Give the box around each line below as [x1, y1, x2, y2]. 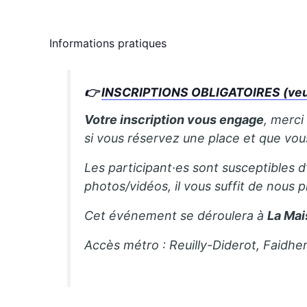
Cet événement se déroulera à [84, 208, 268, 223]
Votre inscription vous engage [84, 112, 265, 127]
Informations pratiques [49, 36, 167, 50]
